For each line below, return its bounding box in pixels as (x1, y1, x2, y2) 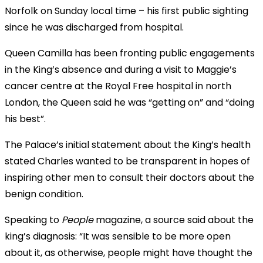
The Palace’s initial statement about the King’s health (5, 137, 251, 151)
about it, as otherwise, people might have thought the (5, 245, 252, 259)
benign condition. (5, 187, 83, 201)
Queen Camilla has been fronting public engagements (5, 46, 255, 60)
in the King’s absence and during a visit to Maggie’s (5, 62, 237, 76)
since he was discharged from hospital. (5, 20, 184, 34)
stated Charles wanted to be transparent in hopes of (5, 154, 250, 168)
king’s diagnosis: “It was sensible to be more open (5, 229, 231, 243)
